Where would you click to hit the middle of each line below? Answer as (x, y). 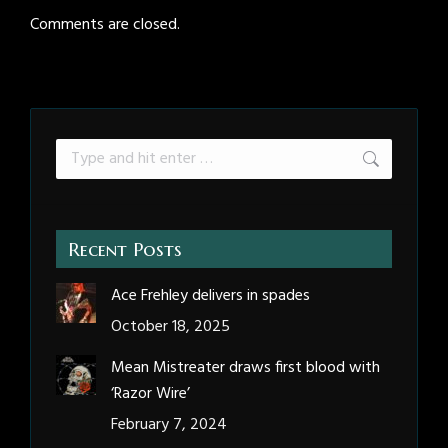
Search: (79, 151)
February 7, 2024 (169, 425)
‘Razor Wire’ (150, 394)
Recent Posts (125, 249)
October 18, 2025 (170, 327)
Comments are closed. (105, 25)
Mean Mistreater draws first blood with (245, 368)
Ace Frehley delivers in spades (210, 296)
